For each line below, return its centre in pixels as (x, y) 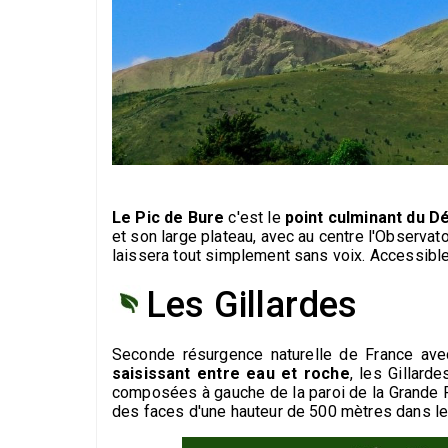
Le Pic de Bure (170, 218)
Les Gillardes (252, 305)
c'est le (256, 218)
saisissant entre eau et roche (231, 374)
